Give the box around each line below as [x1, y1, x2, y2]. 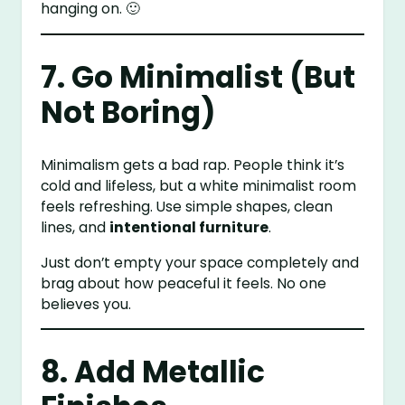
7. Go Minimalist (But [41, 56, 356, 98]
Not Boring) [41, 91, 217, 133]
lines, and [41, 218, 110, 238]
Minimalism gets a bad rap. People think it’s [41, 155, 345, 175]
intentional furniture [109, 218, 269, 238]
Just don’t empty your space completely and [41, 252, 360, 272]
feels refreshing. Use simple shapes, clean [41, 197, 334, 217]
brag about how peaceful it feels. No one [41, 273, 327, 293]
